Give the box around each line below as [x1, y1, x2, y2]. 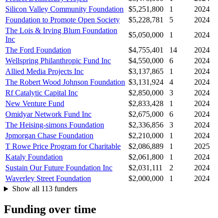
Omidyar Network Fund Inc [5, 110, 91, 119]
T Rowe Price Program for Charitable [5, 142, 121, 151]
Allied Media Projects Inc [5, 67, 84, 76]
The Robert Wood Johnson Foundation [5, 78, 125, 87]
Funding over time [4, 203, 96, 216]
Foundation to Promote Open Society [5, 16, 120, 24]
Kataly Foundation [5, 153, 63, 162]
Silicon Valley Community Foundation [5, 5, 124, 14]
